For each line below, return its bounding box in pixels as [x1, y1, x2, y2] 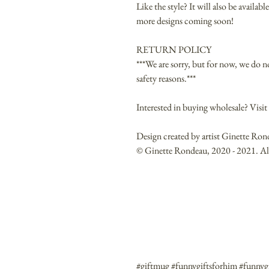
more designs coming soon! [136, 14, 234, 28]
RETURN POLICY [136, 43, 211, 56]
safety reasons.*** [136, 72, 196, 85]
